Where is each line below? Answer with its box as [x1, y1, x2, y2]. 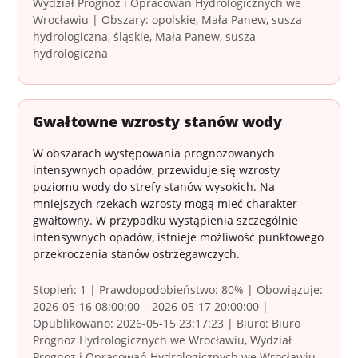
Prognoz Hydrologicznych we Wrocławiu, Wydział [33, 332, 292, 348]
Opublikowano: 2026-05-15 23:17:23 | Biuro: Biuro [33, 316, 301, 332]
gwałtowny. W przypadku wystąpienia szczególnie [33, 213, 299, 229]
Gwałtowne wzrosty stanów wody [33, 112, 283, 132]
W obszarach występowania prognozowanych [33, 145, 276, 161]
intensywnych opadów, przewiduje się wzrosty [33, 162, 280, 178]
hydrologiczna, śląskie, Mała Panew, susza [33, 29, 257, 45]
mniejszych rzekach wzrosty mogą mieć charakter [33, 196, 298, 212]
